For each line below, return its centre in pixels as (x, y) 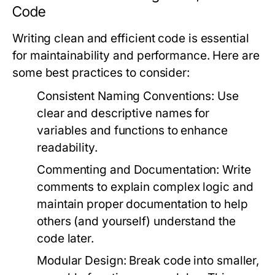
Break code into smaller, (193, 261)
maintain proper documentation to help (142, 204)
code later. (65, 238)
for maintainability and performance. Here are (136, 56)
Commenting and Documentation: (128, 170)
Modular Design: (82, 261)
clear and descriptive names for (123, 113)
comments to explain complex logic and (145, 187)
